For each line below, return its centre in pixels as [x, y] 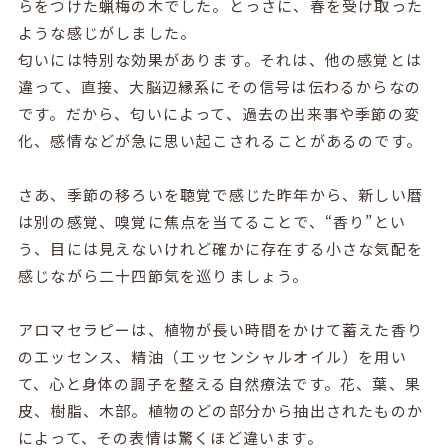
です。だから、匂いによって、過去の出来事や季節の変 [218, 113]
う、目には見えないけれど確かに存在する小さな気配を [220, 248]
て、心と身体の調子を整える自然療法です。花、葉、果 [219, 383]
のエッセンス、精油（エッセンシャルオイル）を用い [212, 356]
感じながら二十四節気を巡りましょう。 [163, 275]
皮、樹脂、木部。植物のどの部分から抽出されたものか [220, 410]
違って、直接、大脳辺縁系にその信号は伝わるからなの [219, 86]
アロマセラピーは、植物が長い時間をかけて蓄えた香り [220, 329]
